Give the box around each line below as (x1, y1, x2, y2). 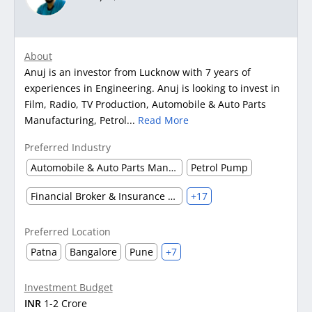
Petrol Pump (190, 161, 248, 175)
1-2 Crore (43, 297, 87, 311)
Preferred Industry (24, 141, 111, 155)
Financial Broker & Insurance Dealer (167, 189, 175, 203)
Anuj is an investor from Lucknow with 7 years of (24, 65, 251, 79)
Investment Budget (24, 281, 113, 295)
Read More (137, 114, 189, 127)
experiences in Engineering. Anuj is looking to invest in (24, 81, 280, 95)
